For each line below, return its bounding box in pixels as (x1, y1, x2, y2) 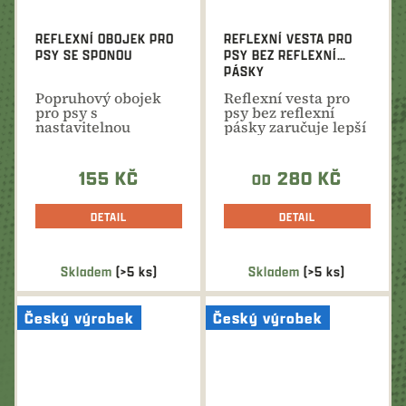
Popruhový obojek (35, 88, 162, 109)
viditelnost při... (224, 131, 333, 152)
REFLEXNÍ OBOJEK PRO (35, 29, 175, 49)
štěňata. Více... (35, 146, 138, 167)
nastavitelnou (35, 117, 131, 138)
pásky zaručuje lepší (224, 117, 366, 138)
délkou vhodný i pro (35, 131, 174, 152)
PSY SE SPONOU (35, 45, 133, 65)
